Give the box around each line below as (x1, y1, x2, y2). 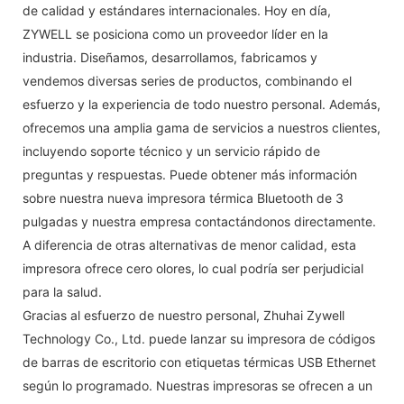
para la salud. (23, 283, 102, 299)
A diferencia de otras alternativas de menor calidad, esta (23, 236, 356, 252)
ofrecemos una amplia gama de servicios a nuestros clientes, (23, 119, 381, 135)
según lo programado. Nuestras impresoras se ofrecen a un (23, 377, 372, 393)
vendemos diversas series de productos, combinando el (23, 72, 352, 88)
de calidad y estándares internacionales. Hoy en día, (23, 2, 331, 18)
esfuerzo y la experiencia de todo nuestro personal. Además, (23, 96, 381, 112)
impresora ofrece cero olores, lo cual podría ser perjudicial (23, 260, 363, 276)
